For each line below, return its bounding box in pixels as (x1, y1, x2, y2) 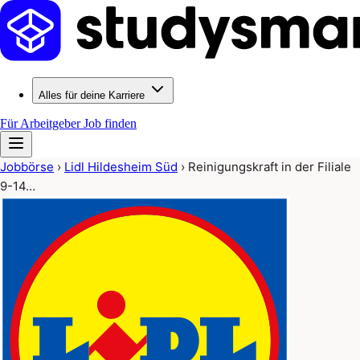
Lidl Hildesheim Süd (64, 159, 178, 174)
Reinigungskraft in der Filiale (188, 159, 351, 174)
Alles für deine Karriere (39, 89, 145, 101)
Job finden (84, 117, 137, 130)
